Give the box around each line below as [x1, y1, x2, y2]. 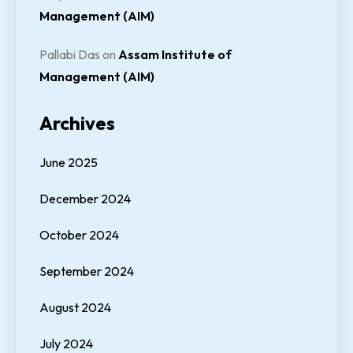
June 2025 [39, 154, 98, 171]
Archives [39, 111, 115, 136]
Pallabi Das [39, 46, 100, 63]
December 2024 [39, 191, 131, 207]
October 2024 [39, 227, 119, 243]
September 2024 [39, 263, 134, 280]
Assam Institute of [118, 46, 232, 63]
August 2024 [39, 299, 111, 316]
